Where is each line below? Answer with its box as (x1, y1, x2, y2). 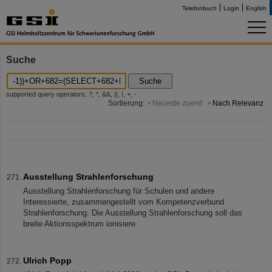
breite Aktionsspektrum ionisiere (23, 219, 135, 228)
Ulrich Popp (23, 256, 72, 265)
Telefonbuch (182, 5, 217, 12)
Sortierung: (108, 99, 144, 107)
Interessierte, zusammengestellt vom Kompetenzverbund (23, 197, 224, 206)
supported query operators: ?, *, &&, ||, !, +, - (6, 90, 137, 98)
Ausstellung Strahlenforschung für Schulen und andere (23, 186, 214, 195)
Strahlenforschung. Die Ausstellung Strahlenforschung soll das (23, 208, 242, 217)
